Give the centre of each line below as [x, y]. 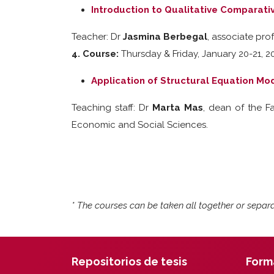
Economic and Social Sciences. [140, 125]
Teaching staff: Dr [112, 108]
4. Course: [96, 54]
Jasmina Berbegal [165, 37]
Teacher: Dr [97, 37]
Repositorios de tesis [129, 261]
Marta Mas [178, 108]
